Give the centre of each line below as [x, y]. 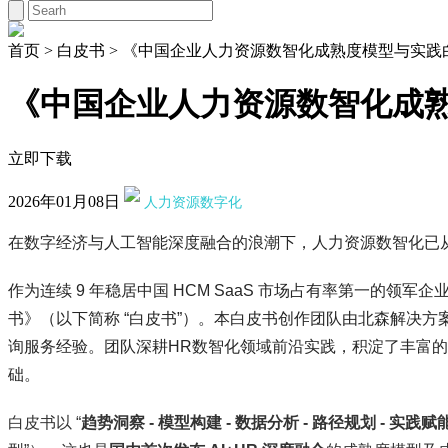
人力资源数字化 [193, 202]
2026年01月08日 [66, 201]
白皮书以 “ [44, 422]
